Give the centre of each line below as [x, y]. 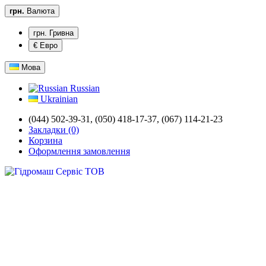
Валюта [41, 11]
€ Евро [45, 45]
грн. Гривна [53, 33]
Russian [84, 88]
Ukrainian [58, 99]
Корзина [45, 140]
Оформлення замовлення [79, 151]
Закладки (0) [54, 130]
